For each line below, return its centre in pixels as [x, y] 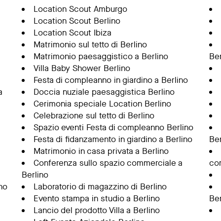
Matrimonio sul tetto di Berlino [90, 45]
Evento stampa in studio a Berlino [96, 199]
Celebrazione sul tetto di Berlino [94, 116]
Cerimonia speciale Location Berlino [102, 104]
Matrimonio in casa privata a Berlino [101, 151]
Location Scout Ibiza [72, 33]
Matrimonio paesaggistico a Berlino [101, 56]
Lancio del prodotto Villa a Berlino [96, 210]
